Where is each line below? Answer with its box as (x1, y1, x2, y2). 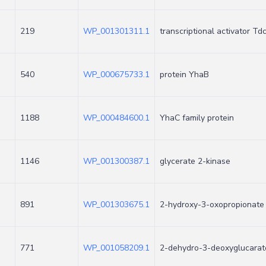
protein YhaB (160, 69, 209, 80)
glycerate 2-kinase (160, 156, 230, 167)
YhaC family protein (160, 112, 234, 123)
